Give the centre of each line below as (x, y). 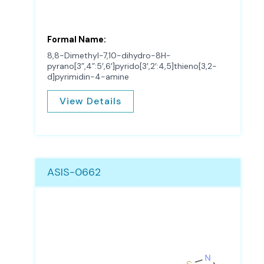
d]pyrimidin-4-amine (88, 76)
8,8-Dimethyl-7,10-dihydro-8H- (109, 55)
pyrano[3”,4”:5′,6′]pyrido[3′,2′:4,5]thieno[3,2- (132, 66)
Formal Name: (77, 39)
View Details (90, 101)
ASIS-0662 (74, 172)
